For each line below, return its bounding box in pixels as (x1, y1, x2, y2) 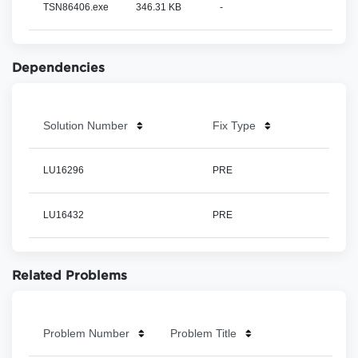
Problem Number (42, 326, 129, 340)
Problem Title (170, 326, 237, 340)
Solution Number (42, 118, 128, 132)
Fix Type (213, 118, 256, 132)
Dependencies (12, 63, 105, 74)
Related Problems (12, 271, 127, 282)
